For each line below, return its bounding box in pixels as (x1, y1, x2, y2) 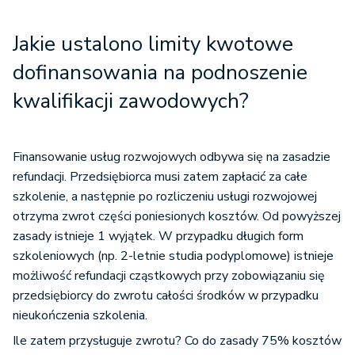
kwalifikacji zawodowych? (13, 87, 254, 115)
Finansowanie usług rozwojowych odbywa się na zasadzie (13, 148, 330, 166)
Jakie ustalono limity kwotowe (13, 30, 293, 58)
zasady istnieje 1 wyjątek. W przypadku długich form (13, 227, 303, 245)
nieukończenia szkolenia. (13, 307, 151, 324)
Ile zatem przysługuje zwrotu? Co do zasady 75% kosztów (13, 332, 342, 349)
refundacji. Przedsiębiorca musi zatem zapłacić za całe (13, 168, 307, 185)
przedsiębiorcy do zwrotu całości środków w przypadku (13, 287, 319, 304)
